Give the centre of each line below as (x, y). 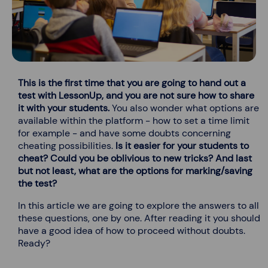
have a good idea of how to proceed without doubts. (132, 231)
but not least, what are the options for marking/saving (135, 171)
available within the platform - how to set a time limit (134, 121)
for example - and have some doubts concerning (124, 133)
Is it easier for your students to (182, 146)
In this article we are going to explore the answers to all (138, 206)
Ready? (34, 243)
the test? (37, 184)
